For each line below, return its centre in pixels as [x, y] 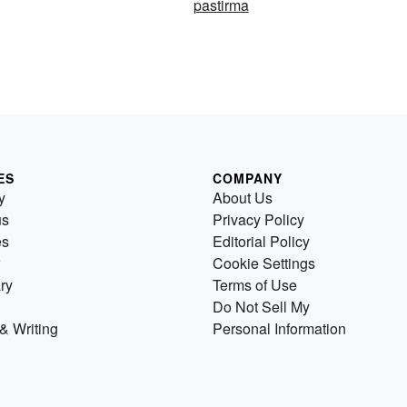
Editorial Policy [261, 241]
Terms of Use [255, 284]
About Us [243, 197]
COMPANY [248, 178]
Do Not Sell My [261, 306]
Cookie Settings [264, 263]
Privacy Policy [258, 219]
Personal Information [279, 328]
